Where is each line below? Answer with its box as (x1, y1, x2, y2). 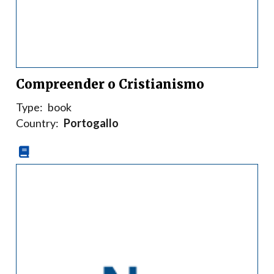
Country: (16, 116, 59, 130)
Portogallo (64, 116, 119, 130)
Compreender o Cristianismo (16, 76, 204, 92)
